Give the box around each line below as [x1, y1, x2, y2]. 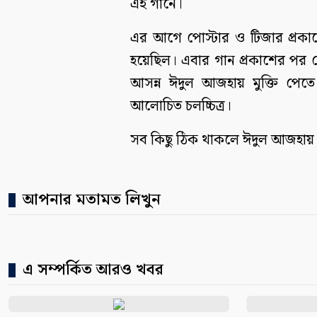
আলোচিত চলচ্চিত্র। [130, 95, 231, 118]
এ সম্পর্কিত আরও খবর [23, 258, 163, 283]
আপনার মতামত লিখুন [23, 188, 161, 213]
